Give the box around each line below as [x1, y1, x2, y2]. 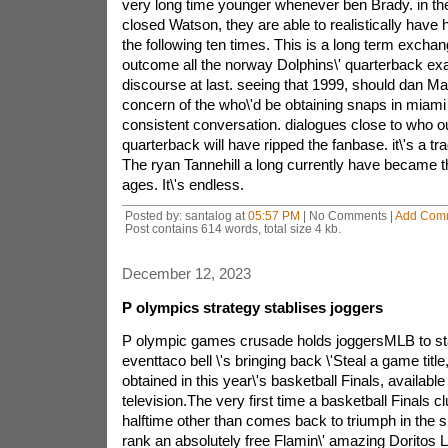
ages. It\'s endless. [121, 176, 244, 193]
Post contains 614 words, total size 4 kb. [124, 222, 341, 235]
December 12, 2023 [121, 265, 251, 282]
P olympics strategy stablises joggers [121, 299, 383, 316]
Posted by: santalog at [124, 209, 248, 222]
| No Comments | [299, 209, 395, 222]
